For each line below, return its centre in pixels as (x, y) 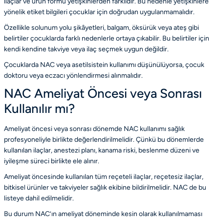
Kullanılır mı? (39, 108)
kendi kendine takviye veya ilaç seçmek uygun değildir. (86, 49)
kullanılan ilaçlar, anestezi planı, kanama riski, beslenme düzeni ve (102, 150)
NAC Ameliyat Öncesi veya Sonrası (103, 93)
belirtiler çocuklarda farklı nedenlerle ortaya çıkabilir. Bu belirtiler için (107, 38)
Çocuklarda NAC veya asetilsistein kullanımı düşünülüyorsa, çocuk (104, 65)
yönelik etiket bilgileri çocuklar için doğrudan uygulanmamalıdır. (99, 12)
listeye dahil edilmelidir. (39, 198)
